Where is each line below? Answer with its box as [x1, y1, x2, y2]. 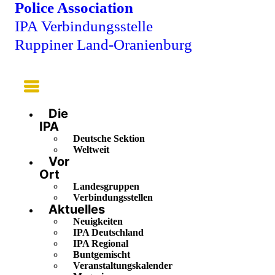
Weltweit [73, 144, 109, 155]
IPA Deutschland [73, 227, 144, 238]
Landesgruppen [73, 181, 139, 192]
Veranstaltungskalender [73, 260, 172, 271]
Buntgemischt [73, 249, 130, 260]
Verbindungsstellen [73, 192, 153, 203]
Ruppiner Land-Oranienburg [15, 36, 192, 53]
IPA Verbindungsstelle [15, 17, 153, 34]
